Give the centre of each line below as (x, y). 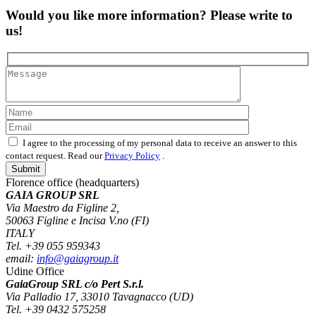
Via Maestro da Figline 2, (62, 207)
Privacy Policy (132, 155)
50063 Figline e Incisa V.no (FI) (77, 220)
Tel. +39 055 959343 (53, 245)
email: (21, 258)
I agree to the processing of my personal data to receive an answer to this (160, 142)
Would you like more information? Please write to (149, 16)
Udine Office (35, 271)
